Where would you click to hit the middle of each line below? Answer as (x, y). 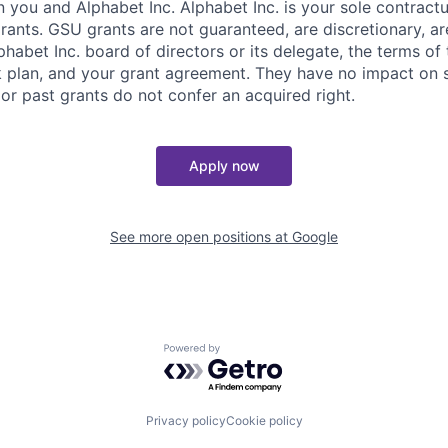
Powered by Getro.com (251, 353)
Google (315, 237)
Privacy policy (185, 420)
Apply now (224, 166)
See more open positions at (201, 237)
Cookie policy (264, 420)
